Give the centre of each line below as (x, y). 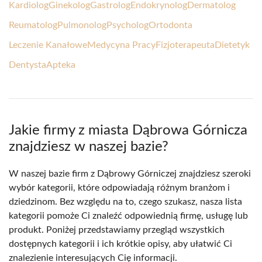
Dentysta (27, 65)
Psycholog (127, 25)
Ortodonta (170, 25)
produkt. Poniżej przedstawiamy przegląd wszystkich (117, 230)
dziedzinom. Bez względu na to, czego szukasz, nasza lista (125, 202)
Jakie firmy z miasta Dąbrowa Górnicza (128, 131)
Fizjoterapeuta (185, 45)
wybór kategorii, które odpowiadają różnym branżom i (119, 188)
